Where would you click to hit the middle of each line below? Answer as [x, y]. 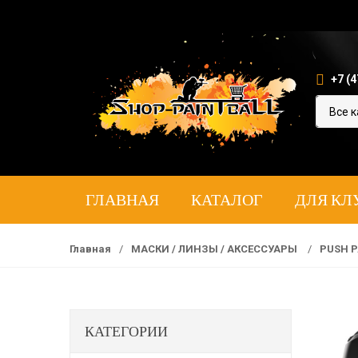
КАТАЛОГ [227, 199]
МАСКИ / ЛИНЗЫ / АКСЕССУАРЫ [215, 249]
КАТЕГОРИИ [126, 331]
